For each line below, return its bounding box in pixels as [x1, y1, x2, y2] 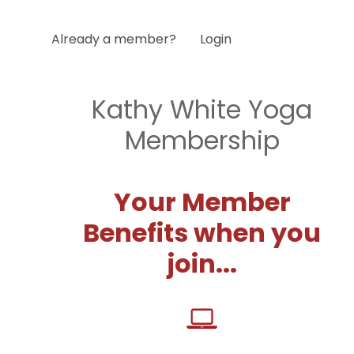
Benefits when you [83, 214, 321, 250]
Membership [124, 122, 280, 158]
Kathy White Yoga [92, 91, 312, 127]
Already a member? [51, 30, 176, 48]
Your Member [113, 183, 291, 220]
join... [167, 245, 237, 281]
